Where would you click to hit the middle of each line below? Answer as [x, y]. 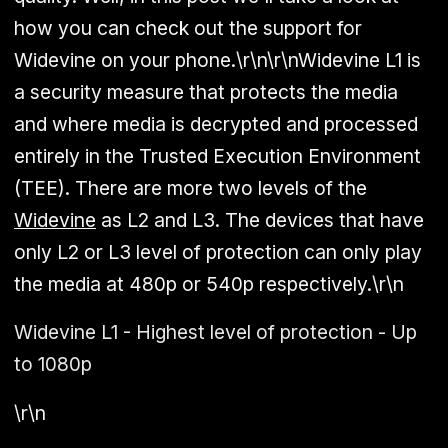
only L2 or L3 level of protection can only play [218, 252]
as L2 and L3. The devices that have [260, 220]
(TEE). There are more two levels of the [190, 188]
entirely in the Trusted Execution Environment [217, 156]
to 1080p [53, 364]
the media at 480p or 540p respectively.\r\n [209, 284]
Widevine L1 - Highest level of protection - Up [215, 332]
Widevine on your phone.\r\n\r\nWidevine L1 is [217, 60]
